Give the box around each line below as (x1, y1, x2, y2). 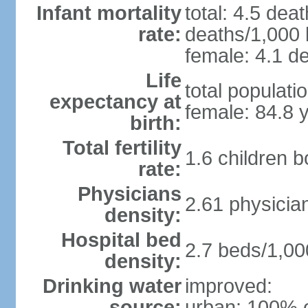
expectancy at (49, 91, 181, 113)
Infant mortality (36, 2, 181, 24)
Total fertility (62, 137, 181, 159)
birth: (129, 112, 181, 134)
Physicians (77, 183, 181, 205)
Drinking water (42, 275, 181, 297)
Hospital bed (60, 229, 181, 251)
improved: (184, 275, 272, 297)
